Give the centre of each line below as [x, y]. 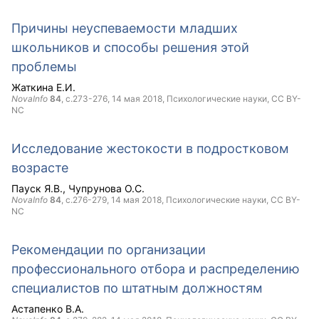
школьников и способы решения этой [130, 47]
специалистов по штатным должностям [137, 288]
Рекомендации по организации [109, 250]
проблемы [44, 67]
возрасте [40, 168]
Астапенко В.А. [48, 309]
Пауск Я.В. [37, 188]
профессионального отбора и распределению [156, 269]
